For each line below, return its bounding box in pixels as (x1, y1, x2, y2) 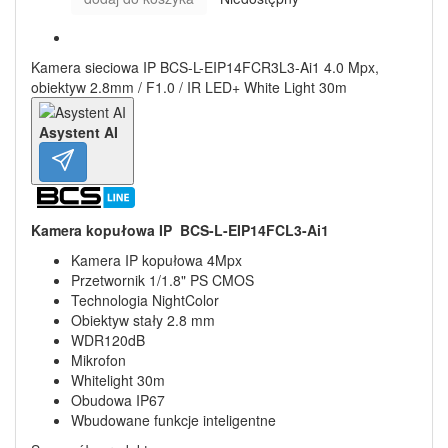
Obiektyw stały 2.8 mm (71, 310, 215, 330)
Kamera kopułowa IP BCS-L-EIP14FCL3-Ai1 (31, 220, 329, 240)
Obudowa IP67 (71, 390, 165, 410)
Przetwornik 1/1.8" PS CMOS (71, 270, 254, 290)
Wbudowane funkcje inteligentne (71, 410, 276, 430)
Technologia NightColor (71, 290, 219, 310)
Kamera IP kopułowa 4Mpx (71, 250, 242, 270)
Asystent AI (39, 122, 118, 142)
